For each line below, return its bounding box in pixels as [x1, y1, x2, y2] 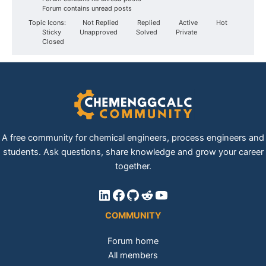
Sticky [40, 28, 61, 37]
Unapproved [78, 28, 118, 37]
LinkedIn [97, 185, 153, 203]
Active [177, 18, 198, 27]
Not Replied [81, 18, 119, 27]
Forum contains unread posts [40, 4, 132, 13]
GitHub [125, 185, 173, 203]
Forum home [107, 235, 159, 246]
